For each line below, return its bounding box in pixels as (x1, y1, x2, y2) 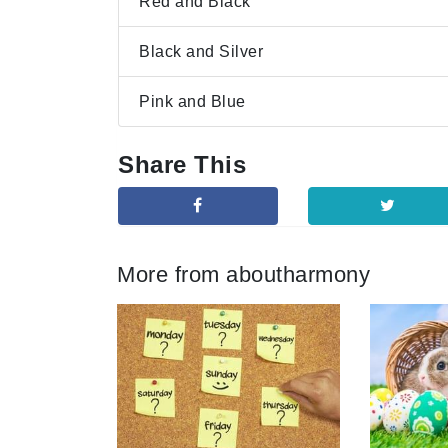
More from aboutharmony (117, 261, 370, 287)
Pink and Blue (139, 92, 246, 110)
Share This (118, 150, 246, 178)
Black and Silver (139, 42, 263, 60)
